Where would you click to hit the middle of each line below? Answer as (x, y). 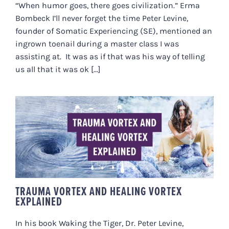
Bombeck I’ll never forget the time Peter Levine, (102, 18)
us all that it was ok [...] (58, 69)
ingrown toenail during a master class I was (97, 43)
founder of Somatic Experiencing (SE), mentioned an (114, 31)
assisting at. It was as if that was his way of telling (110, 56)
